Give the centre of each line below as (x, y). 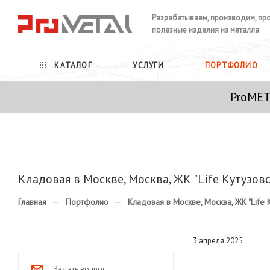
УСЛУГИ (149, 65)
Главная (32, 202)
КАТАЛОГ (72, 65)
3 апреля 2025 (218, 241)
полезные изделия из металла (206, 30)
